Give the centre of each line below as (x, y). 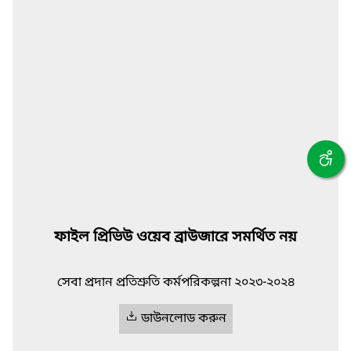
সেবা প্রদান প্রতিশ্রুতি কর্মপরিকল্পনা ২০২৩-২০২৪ (175, 283)
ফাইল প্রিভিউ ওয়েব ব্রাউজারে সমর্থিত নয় (175, 237)
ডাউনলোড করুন (183, 319)
